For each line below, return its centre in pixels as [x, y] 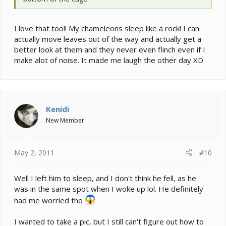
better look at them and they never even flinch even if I [110, 50]
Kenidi [58, 109]
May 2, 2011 [34, 152]
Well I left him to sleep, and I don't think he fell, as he [105, 178]
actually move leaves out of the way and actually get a [108, 39]
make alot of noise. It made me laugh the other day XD [109, 60]
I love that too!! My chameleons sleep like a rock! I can [107, 29]
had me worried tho [49, 200]
